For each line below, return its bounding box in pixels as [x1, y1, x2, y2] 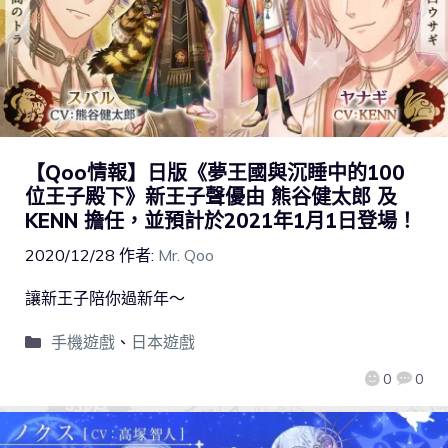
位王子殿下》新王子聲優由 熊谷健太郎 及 [25, 183, 397, 209]
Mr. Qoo [158, 244, 214, 265]
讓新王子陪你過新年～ [25, 287, 185, 308]
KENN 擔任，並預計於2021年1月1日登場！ [25, 207, 417, 233]
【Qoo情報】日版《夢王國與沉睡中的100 [25, 159, 405, 185]
